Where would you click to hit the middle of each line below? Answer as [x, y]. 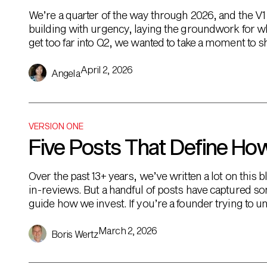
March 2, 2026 [128, 230]
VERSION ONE [56, 126]
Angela [66, 73]
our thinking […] [65, 217]
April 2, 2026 [106, 69]
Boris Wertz [75, 234]
